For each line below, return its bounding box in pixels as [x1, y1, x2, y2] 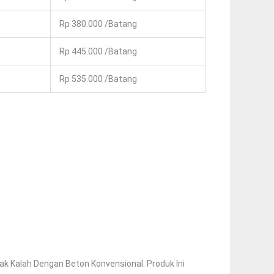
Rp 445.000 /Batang [59, 46, 137, 57]
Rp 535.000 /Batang [59, 74, 137, 84]
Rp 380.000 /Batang [59, 19, 137, 29]
